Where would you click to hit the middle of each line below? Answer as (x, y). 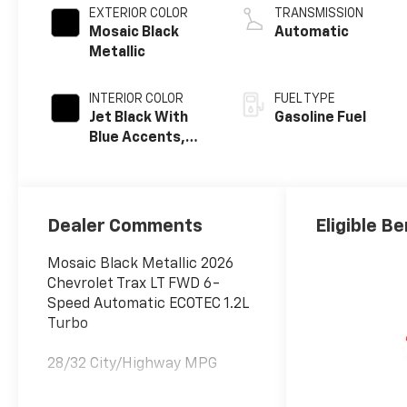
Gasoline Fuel (321, 119)
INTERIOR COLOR (137, 99)
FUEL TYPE (305, 99)
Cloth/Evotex (136, 159)
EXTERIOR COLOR (139, 14)
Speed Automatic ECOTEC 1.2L (149, 304)
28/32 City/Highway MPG (133, 364)
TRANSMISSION (319, 14)
